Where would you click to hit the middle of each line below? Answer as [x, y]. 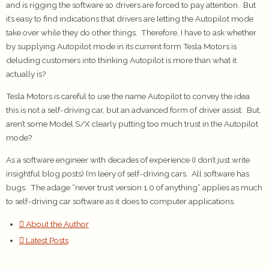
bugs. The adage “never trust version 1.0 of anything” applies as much [134, 187]
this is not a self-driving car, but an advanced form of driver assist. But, [134, 110]
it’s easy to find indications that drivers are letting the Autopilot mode [130, 19]
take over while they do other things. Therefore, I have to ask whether [131, 33]
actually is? [26, 74]
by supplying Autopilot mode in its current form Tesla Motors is [121, 47]
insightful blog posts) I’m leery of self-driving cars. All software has [128, 173]
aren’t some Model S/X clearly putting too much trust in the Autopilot [132, 123]
